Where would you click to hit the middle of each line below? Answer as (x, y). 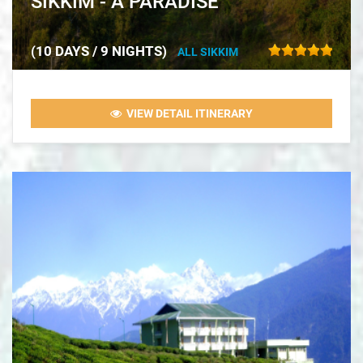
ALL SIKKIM (208, 52)
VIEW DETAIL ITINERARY (187, 114)
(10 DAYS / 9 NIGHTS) (99, 51)
